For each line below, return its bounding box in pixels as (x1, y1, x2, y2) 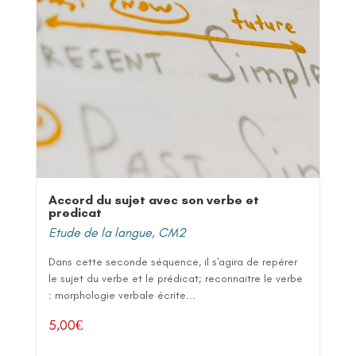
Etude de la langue (48, 224, 152, 240)
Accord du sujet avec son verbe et (48, 192, 259, 207)
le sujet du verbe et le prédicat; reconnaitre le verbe (48, 271, 303, 285)
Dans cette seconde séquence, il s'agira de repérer (48, 254, 297, 269)
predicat (48, 204, 102, 220)
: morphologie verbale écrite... (48, 288, 195, 302)
